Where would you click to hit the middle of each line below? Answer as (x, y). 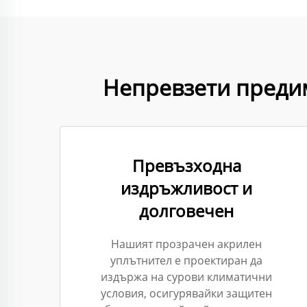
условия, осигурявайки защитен (186, 293)
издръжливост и (186, 188)
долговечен (186, 211)
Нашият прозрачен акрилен (186, 244)
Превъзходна (186, 165)
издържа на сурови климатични (186, 277)
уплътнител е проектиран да (186, 260)
